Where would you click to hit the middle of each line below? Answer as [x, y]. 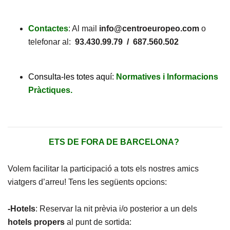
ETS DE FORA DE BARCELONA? [115, 142]
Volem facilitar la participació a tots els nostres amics [103, 169]
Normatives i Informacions [167, 77]
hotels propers [37, 222]
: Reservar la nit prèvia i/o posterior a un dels [116, 209]
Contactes [48, 28]
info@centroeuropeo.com [149, 28]
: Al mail [84, 28]
